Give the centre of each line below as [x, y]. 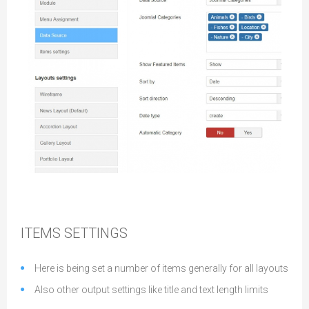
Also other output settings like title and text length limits [151, 290]
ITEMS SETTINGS [74, 233]
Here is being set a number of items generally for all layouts [161, 268]
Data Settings [78, 166]
